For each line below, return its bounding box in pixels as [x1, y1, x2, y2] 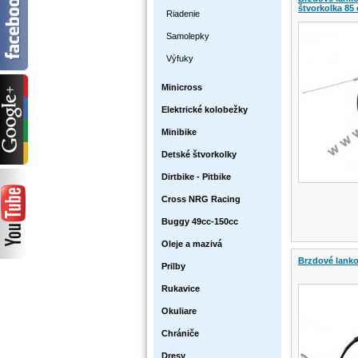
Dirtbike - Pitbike [161, 172, 231, 181]
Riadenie [166, 9, 200, 18]
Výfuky [166, 54, 193, 63]
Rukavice [161, 284, 200, 293]
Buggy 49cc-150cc [161, 217, 238, 226]
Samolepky [166, 31, 209, 41]
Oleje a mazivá [161, 239, 222, 249]
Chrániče [161, 328, 199, 338]
